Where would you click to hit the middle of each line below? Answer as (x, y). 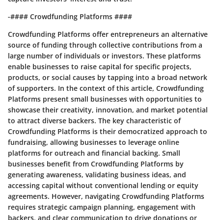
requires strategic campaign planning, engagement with (102, 207)
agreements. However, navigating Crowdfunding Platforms (106, 196)
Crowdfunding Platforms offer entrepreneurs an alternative (108, 34)
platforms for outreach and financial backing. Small (94, 153)
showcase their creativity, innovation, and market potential (108, 110)
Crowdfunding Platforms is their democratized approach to (108, 131)
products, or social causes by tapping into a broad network (108, 77)
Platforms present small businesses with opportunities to (105, 99)
